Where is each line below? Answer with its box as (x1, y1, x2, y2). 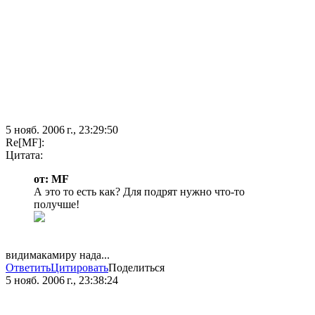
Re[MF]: (6, 136, 44, 149)
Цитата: (6, 149, 43, 162)
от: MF (34, 173, 69, 186)
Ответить (6, 262, 51, 274)
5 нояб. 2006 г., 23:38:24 (6, 274, 118, 287)
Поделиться (108, 262, 165, 274)
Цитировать (51, 262, 108, 274)
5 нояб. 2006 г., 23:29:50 (6, 124, 118, 136)
